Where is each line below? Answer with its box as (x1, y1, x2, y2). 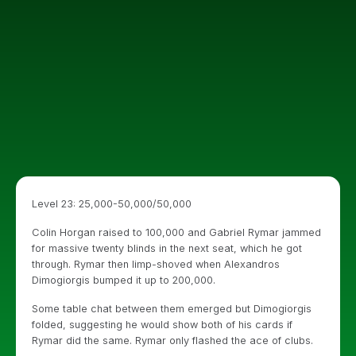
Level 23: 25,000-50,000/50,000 (32, 198, 192, 210)
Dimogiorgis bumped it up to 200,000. (32, 274, 215, 286)
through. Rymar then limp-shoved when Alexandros (32, 258, 280, 270)
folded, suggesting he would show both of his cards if (32, 319, 292, 331)
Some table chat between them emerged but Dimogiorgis (32, 303, 311, 315)
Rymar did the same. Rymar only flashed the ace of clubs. (32, 335, 313, 346)
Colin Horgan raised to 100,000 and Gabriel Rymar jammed (32, 226, 321, 238)
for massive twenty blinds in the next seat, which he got (32, 242, 302, 254)
